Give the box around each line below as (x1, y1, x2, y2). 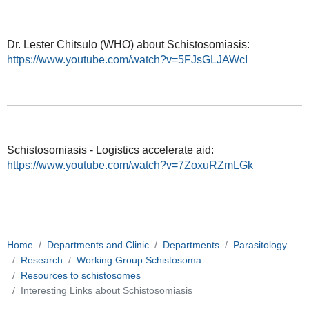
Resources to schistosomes (21, 270, 141, 281)
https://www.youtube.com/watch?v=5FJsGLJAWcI (6, 53, 248, 66)
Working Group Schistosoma (77, 255, 201, 266)
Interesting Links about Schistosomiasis (21, 285, 192, 297)
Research (21, 255, 63, 266)
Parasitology (233, 239, 287, 251)
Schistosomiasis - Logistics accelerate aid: (6, 143, 214, 156)
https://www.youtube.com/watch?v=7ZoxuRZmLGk (6, 159, 253, 171)
